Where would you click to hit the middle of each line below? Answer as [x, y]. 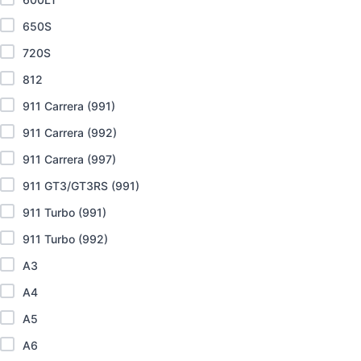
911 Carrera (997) [69, 160]
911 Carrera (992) [70, 133]
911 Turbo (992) [65, 239]
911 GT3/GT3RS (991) [81, 186]
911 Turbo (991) [64, 213]
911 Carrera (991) [69, 106]
